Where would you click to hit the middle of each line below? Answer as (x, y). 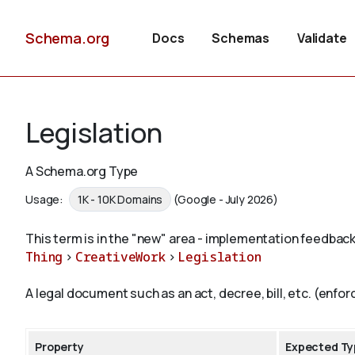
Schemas (241, 38)
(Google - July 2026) (226, 200)
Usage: (46, 200)
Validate (322, 38)
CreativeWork (120, 257)
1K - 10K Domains (120, 200)
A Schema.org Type (82, 171)
